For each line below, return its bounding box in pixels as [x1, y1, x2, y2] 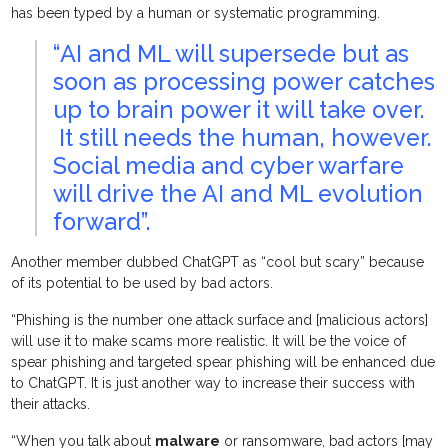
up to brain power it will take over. [53, 96, 426, 124]
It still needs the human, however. [53, 124, 433, 152]
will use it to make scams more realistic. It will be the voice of [11, 333, 407, 350]
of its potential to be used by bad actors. [11, 275, 278, 292]
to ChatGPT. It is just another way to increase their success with [11, 375, 416, 392]
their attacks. [11, 396, 95, 413]
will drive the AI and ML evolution [53, 180, 424, 208]
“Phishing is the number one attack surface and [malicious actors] [11, 312, 429, 329]
